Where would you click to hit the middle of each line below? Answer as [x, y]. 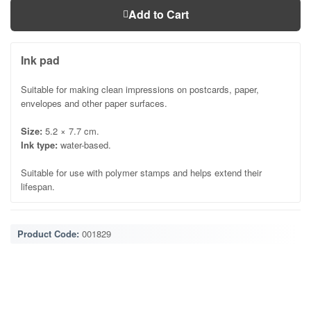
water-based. [84, 144]
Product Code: [48, 233]
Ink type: [39, 144]
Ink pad [40, 60]
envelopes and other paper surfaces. [94, 103]
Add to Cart [158, 14]
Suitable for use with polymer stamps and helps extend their [141, 172]
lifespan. [38, 186]
